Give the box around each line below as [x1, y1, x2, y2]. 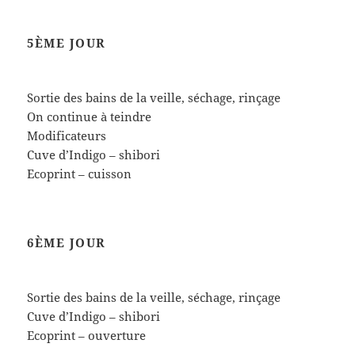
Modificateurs [27, 128, 107, 144]
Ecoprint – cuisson [27, 166, 132, 182]
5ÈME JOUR [27, 35, 106, 52]
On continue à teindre [27, 109, 152, 125]
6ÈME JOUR [27, 235, 106, 251]
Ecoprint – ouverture [27, 327, 147, 344]
